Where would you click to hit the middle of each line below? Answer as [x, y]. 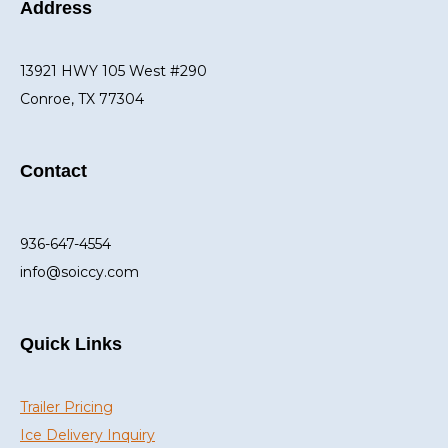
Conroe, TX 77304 [82, 99]
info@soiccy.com [79, 272]
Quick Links [71, 344]
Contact [53, 171]
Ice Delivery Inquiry [87, 435]
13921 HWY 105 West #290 [113, 71]
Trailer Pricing [66, 407]
